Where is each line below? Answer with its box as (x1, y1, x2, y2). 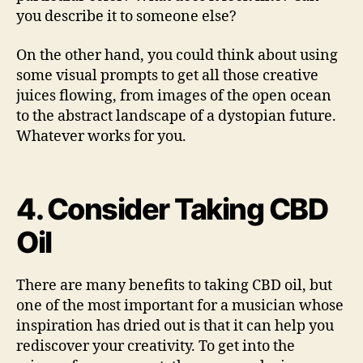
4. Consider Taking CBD (16, 191, 328, 227)
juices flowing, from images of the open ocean (16, 86, 331, 105)
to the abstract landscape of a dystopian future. (16, 106, 336, 126)
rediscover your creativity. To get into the (16, 337, 295, 356)
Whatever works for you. (16, 126, 186, 146)
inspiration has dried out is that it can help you (16, 317, 334, 335)
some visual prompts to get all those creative (16, 66, 318, 85)
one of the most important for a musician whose (16, 297, 344, 315)
